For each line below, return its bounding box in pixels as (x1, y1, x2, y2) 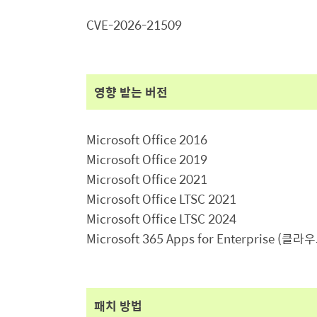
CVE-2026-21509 (86, 16, 182, 34)
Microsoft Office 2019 (86, 150, 207, 168)
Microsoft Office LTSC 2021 (86, 190, 236, 208)
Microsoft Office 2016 (86, 130, 207, 149)
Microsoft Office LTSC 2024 (86, 209, 236, 228)
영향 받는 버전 (94, 83, 168, 101)
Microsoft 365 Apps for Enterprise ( (86, 229, 282, 248)
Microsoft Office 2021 (86, 170, 207, 188)
